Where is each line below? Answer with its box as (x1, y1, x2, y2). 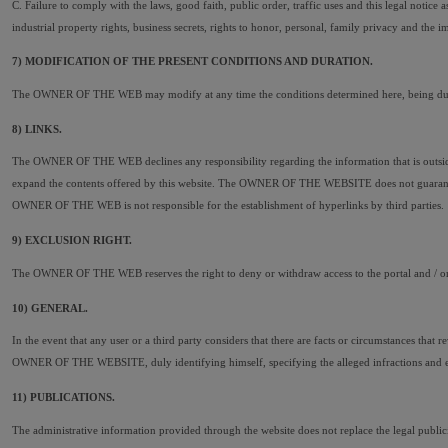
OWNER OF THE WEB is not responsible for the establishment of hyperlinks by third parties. (12, 199, 444, 212)
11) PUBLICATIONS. (12, 391, 115, 404)
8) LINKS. (12, 122, 62, 135)
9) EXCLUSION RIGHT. (12, 234, 132, 247)
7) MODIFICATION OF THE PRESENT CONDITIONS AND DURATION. (12, 55, 373, 68)
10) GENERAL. (12, 301, 88, 314)
